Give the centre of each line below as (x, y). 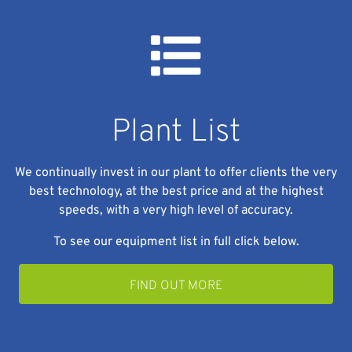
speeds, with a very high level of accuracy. (176, 211)
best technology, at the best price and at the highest (176, 192)
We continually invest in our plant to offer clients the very (176, 173)
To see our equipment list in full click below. (176, 242)
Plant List (176, 133)
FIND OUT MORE (176, 286)
